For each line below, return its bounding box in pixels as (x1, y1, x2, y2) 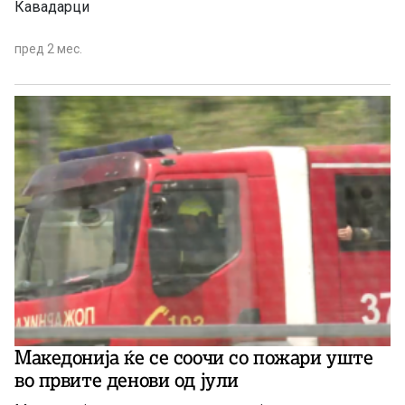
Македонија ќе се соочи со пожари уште (14, 345, 373, 371)
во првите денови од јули (14, 368, 239, 393)
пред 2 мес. (14, 41, 82, 56)
